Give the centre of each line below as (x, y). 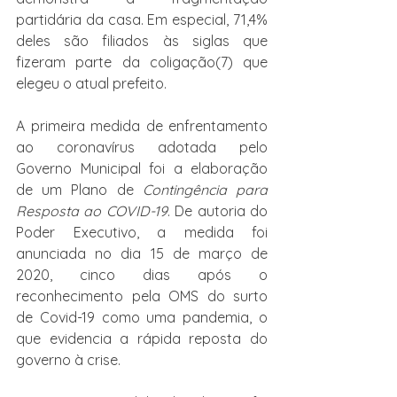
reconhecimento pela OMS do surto (142, 296)
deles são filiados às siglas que (142, 41)
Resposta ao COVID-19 (92, 211)
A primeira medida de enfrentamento (142, 126)
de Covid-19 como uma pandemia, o (142, 317)
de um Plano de (79, 190)
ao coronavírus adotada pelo (142, 147)
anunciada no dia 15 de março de (142, 253)
